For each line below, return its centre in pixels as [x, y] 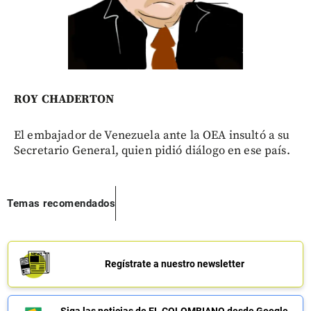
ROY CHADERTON [64, 99]
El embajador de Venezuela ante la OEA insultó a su [152, 135]
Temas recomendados [61, 203]
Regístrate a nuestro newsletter [174, 264]
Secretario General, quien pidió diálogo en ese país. [152, 151]
